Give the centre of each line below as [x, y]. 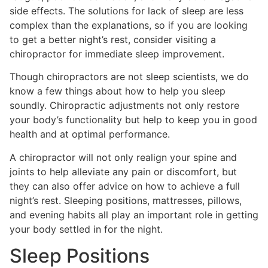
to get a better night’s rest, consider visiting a [113, 39]
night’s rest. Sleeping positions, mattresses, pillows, [126, 200]
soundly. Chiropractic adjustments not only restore [124, 106]
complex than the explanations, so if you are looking [129, 25]
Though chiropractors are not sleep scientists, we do [129, 77]
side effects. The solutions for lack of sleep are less [127, 11]
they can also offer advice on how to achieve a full [125, 186]
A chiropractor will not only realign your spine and [123, 157]
